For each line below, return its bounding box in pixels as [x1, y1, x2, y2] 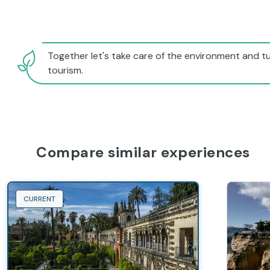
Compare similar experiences [36, 142, 250, 162]
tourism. [48, 63, 83, 77]
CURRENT [24, 193, 55, 204]
